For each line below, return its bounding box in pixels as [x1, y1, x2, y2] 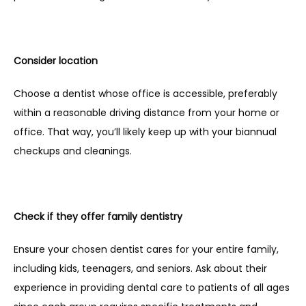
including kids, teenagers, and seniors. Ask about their [14, 262, 267, 275]
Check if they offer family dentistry [14, 210, 182, 223]
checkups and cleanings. [14, 144, 132, 158]
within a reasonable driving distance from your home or [14, 106, 279, 120]
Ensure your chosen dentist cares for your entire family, [14, 242, 279, 256]
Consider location [14, 54, 98, 68]
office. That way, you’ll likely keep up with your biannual [14, 125, 277, 139]
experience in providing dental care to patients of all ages [14, 281, 290, 294]
